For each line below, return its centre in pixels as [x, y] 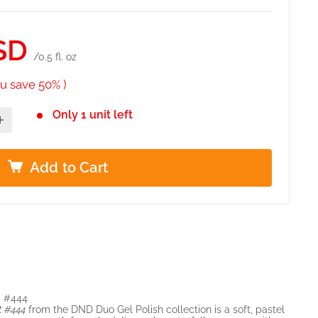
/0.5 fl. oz [55, 56]
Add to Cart [68, 168]
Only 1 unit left [93, 114]
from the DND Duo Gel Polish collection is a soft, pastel [155, 309]
